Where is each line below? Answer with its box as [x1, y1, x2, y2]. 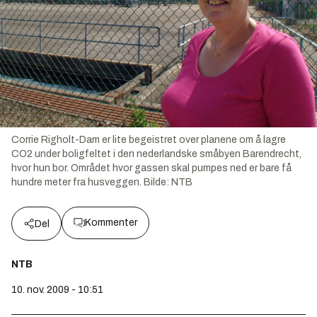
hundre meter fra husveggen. [11, 177, 142, 188]
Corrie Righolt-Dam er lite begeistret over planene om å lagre [11, 134, 286, 146]
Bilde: [144, 177, 171, 188]
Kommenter [85, 217, 137, 229]
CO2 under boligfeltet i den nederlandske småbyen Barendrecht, [11, 149, 301, 160]
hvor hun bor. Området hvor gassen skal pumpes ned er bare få [11, 163, 292, 174]
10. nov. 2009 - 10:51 [11, 284, 103, 296]
